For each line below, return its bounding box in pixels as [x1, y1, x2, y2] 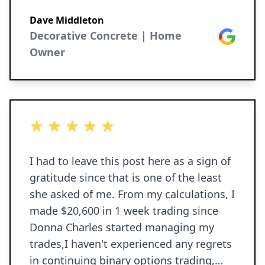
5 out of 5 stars [29, 119, 96, 132]
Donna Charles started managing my [30, 220, 106, 234]
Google [218, 28, 251, 41]
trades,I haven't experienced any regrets [30, 237, 232, 251]
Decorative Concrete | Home [30, 28, 182, 43]
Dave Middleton [30, 14, 104, 27]
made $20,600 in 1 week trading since [30, 203, 218, 218]
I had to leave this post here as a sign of [30, 154, 231, 168]
